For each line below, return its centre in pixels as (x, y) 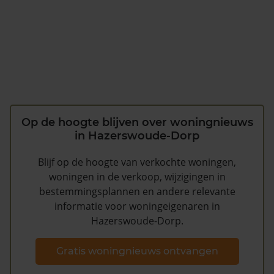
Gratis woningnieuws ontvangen (137, 251)
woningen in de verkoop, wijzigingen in (137, 177)
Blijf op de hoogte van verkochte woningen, (137, 162)
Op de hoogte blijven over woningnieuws (137, 123)
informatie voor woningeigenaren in (137, 206)
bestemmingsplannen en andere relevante (137, 192)
